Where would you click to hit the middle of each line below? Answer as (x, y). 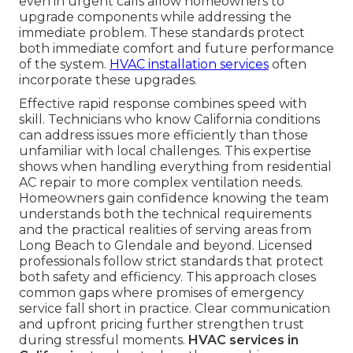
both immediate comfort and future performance (176, 49)
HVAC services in (243, 340)
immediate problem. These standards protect (162, 33)
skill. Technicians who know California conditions (169, 120)
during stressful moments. (104, 340)
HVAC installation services (189, 65)
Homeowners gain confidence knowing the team (174, 199)
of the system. (64, 65)
